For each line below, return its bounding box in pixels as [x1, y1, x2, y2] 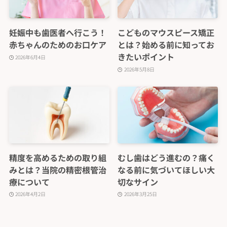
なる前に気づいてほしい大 [118, 163, 215, 176]
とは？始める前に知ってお [118, 39, 215, 51]
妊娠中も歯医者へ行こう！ [9, 26, 106, 39]
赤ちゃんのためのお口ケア [9, 39, 106, 51]
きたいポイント [118, 51, 175, 63]
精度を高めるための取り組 [9, 151, 106, 164]
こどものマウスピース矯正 [118, 26, 215, 39]
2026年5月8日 [124, 65, 155, 73]
